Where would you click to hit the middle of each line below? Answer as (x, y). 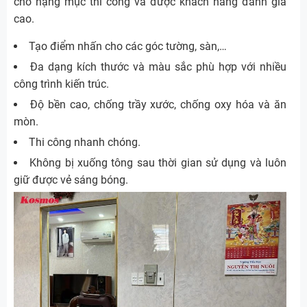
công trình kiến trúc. (61, 84)
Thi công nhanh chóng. (85, 142)
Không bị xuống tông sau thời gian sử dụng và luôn (158, 162)
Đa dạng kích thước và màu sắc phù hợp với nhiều (158, 66)
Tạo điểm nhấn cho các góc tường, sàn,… (128, 46)
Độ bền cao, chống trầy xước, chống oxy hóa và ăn (158, 104)
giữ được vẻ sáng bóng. (71, 180)
